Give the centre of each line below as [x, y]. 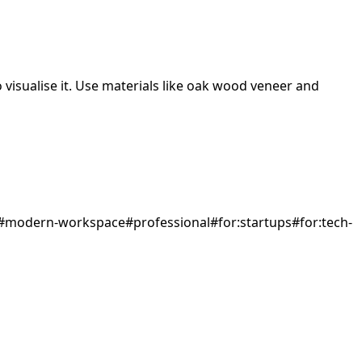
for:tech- [326, 223]
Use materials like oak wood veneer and [196, 86]
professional [172, 223]
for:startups [255, 223]
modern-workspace [65, 223]
